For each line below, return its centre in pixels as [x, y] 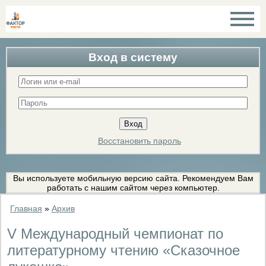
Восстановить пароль [139, 141]
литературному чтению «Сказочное [123, 250]
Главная [26, 208]
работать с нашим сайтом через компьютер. [133, 187]
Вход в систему [133, 57]
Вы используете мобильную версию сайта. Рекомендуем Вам [133, 178]
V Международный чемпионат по [115, 233]
